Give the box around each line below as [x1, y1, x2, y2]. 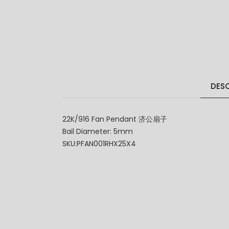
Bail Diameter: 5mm [62, 126, 133, 137]
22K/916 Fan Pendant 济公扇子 [62, 114, 167, 125]
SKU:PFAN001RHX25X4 [62, 139, 136, 149]
